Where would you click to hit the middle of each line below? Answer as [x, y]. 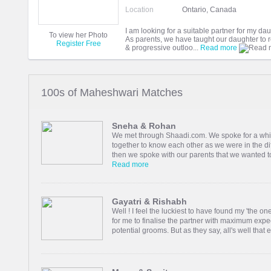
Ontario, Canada [209, 10]
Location [139, 10]
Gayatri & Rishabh [149, 202]
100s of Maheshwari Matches [112, 93]
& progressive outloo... [163, 48]
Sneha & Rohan [144, 126]
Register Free [78, 44]
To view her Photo [78, 35]
